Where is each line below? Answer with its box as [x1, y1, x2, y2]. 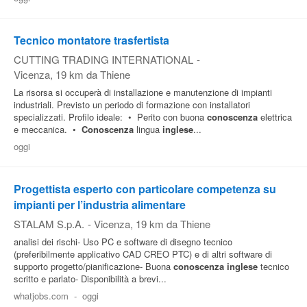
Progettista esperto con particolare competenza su [14, 181, 276, 197]
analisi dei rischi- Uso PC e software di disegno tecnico [14, 235, 232, 248]
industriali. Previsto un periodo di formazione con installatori [14, 98, 250, 111]
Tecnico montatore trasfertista [14, 32, 169, 48]
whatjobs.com [14, 289, 69, 302]
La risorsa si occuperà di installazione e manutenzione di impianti [14, 86, 272, 99]
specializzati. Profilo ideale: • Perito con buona [14, 110, 207, 123]
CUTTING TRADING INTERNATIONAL [14, 52, 193, 66]
